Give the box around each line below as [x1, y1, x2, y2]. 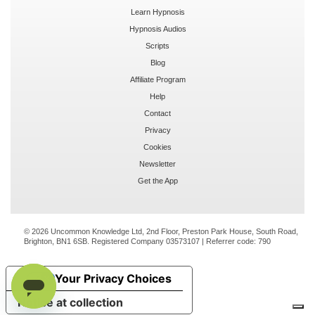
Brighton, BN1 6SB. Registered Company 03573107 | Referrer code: [24, 236, 258, 245]
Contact [144, 108, 171, 117]
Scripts [146, 41, 169, 50]
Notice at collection [18, 295, 123, 309]
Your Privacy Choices [54, 271, 172, 285]
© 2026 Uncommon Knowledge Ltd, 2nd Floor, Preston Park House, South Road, [24, 226, 298, 236]
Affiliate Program [129, 75, 186, 84]
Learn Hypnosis [130, 7, 185, 16]
